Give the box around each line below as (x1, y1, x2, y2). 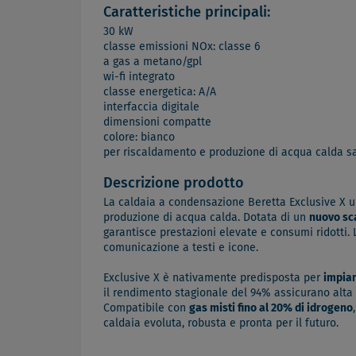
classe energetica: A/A (103, 87, 216, 99)
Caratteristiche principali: (103, 6, 270, 21)
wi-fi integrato (103, 72, 175, 83)
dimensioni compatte (103, 117, 211, 129)
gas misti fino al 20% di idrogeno (189, 303, 353, 315)
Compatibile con (103, 303, 189, 315)
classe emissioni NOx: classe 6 (103, 41, 260, 53)
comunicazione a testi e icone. (103, 242, 258, 254)
